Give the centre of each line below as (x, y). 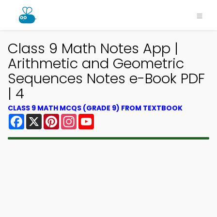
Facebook (43, 117)
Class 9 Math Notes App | (93, 48)
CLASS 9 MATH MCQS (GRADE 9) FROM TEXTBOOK (95, 108)
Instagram (96, 117)
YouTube (110, 117)
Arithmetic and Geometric (96, 63)
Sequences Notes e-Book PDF (106, 78)
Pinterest (77, 117)
